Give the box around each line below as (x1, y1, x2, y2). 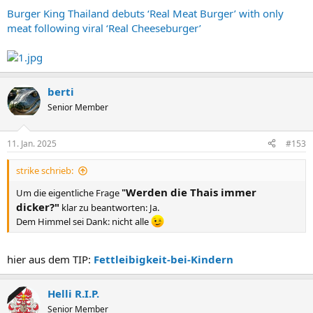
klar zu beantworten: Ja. (59, 201, 159, 214)
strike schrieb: (16, 163, 73, 177)
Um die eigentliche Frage (16, 186, 122, 199)
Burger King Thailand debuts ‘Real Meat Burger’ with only (7, 6, 284, 21)
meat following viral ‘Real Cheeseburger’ (7, 21, 201, 36)
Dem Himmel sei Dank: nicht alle (16, 214, 151, 228)
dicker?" (16, 199, 59, 214)
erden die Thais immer (136, 184, 256, 199)
